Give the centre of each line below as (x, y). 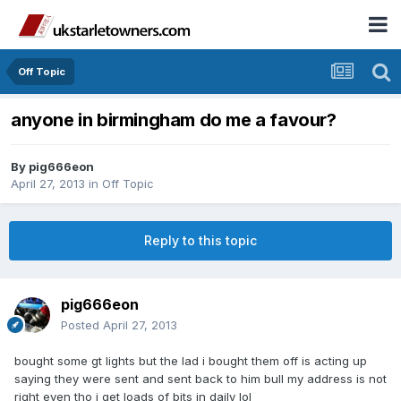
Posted (82, 325)
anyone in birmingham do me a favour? (174, 120)
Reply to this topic (200, 241)
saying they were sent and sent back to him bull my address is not (200, 379)
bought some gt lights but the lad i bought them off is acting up (191, 361)
